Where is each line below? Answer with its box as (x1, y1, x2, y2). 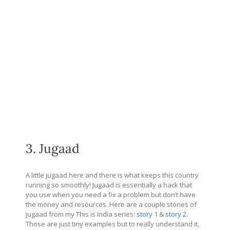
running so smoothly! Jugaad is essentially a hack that (26, 180, 192, 189)
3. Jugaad (26, 140, 80, 157)
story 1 (137, 209, 158, 219)
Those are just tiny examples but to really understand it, (26, 219, 199, 228)
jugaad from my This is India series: (26, 209, 137, 219)
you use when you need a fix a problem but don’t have (26, 189, 196, 199)
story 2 (165, 209, 186, 219)
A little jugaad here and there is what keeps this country (26, 170, 199, 180)
